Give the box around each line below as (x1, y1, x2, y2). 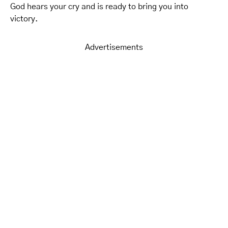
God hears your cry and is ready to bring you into (10, 3, 188, 11)
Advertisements (85, 43, 143, 51)
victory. (10, 15, 38, 23)
